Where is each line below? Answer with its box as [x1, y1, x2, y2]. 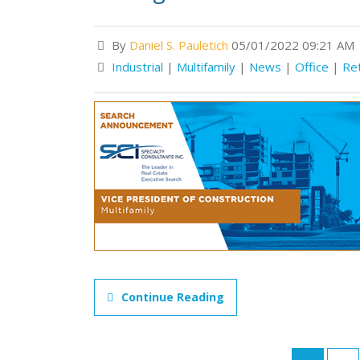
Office [295, 58, 329, 75]
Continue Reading [121, 289, 224, 305]
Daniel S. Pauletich [129, 36, 228, 53]
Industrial [112, 58, 163, 75]
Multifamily [177, 58, 235, 75]
